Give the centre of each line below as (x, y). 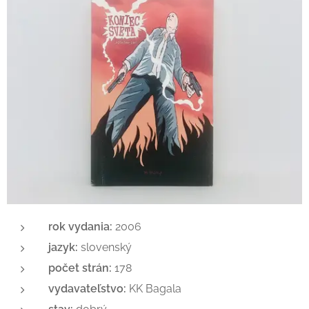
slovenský (106, 247)
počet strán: (80, 268)
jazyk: (64, 247)
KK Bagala (155, 289)
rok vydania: (82, 227)
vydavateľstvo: (89, 289)
